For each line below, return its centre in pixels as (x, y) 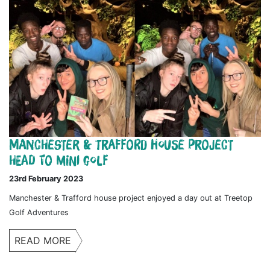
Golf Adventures (39, 213)
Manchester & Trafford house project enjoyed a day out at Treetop (131, 198)
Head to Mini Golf (58, 161)
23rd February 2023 (46, 179)
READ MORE (43, 241)
